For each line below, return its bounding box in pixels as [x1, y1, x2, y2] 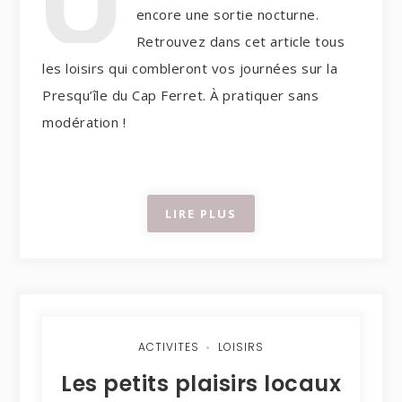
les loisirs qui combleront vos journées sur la [42, 59, 338, 78]
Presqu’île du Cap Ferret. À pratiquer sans [42, 86, 319, 105]
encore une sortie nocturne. [135, 5, 319, 24]
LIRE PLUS [165, 205, 237, 222]
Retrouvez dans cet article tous [135, 32, 345, 51]
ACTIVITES [137, 338, 199, 354]
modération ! [42, 113, 127, 132]
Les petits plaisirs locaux [61, 368, 341, 398]
